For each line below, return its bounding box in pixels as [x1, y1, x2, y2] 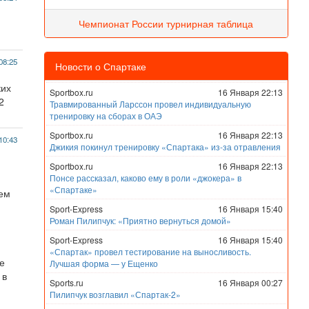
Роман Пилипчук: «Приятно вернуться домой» [49, 215, 231, 226]
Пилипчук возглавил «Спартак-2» [49, 288, 181, 300]
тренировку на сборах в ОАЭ [49, 110, 162, 121]
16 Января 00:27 [217, 277, 283, 288]
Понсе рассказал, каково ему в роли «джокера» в [49, 172, 241, 183]
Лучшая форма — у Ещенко [49, 257, 158, 269]
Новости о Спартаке [54, 59, 146, 73]
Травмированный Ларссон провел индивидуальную [49, 98, 251, 110]
